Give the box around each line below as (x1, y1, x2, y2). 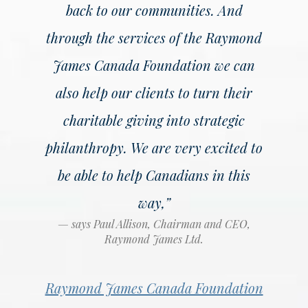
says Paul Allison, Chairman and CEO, (71, 217, 250, 231)
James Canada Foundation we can (53, 56, 255, 74)
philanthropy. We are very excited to (45, 138, 263, 157)
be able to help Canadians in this (58, 166, 250, 184)
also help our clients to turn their (56, 83, 252, 102)
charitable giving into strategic (63, 111, 245, 129)
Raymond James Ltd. (104, 232, 203, 246)
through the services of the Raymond (46, 28, 262, 47)
